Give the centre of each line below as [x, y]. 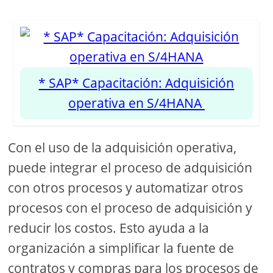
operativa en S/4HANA [136, 103]
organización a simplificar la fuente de [121, 248]
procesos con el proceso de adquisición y [130, 207]
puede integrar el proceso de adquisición [130, 167]
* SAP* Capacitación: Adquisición [136, 83]
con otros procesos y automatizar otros [126, 187]
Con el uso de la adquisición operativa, [122, 147]
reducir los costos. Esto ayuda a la [109, 228]
